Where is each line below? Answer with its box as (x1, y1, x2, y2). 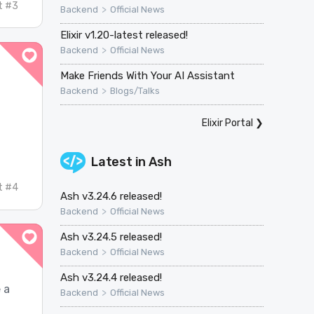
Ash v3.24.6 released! (60, 189, 162, 203)
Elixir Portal (201, 116, 253, 129)
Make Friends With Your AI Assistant (60, 69, 235, 82)
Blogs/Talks (109, 85, 160, 96)
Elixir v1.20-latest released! (60, 28, 188, 41)
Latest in (90, 153, 149, 170)
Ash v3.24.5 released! (60, 230, 162, 243)
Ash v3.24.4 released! (60, 271, 162, 284)
